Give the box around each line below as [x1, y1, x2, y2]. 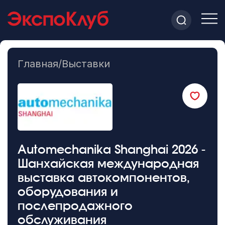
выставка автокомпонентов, [17, 172, 190, 184]
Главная [17, 58, 58, 70]
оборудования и [17, 186, 118, 198]
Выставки [61, 58, 110, 70]
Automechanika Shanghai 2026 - [17, 144, 205, 156]
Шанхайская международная [17, 158, 199, 170]
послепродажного [17, 200, 133, 212]
